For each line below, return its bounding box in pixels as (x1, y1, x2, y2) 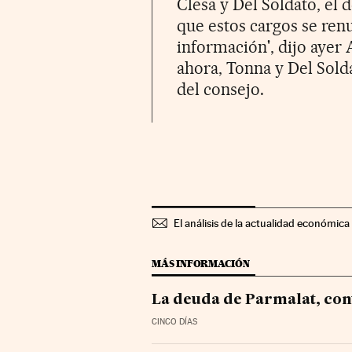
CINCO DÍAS (152, 316, 198, 327)
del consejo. (177, 79, 265, 99)
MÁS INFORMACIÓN (152, 257, 250, 269)
